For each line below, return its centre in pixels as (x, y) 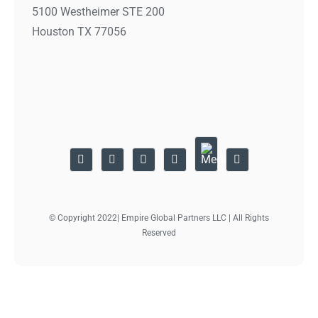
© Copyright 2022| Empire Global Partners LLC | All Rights (159, 218)
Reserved (159, 232)
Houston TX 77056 (79, 31)
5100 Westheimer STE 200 (99, 11)
